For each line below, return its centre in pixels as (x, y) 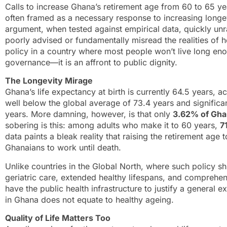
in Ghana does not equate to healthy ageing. (89, 199)
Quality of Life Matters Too (58, 218)
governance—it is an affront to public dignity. (91, 62)
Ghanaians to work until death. (63, 148)
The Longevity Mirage (49, 81)
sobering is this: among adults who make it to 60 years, (112, 125)
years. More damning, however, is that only (89, 114)
